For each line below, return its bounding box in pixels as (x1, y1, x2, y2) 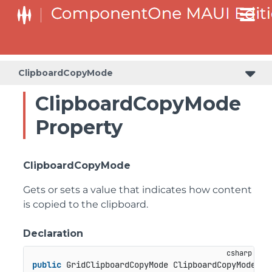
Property (35, 115, 123, 139)
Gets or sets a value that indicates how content (23, 184, 252, 195)
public (32, 259, 61, 271)
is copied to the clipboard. (23, 199, 148, 210)
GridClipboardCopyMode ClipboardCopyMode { (61, 259, 270, 271)
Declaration (23, 228, 83, 239)
